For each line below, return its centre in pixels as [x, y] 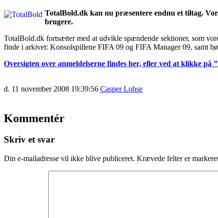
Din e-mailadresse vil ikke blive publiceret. [69, 159]
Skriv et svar [29, 140]
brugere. [59, 21]
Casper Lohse [121, 89]
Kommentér [34, 118]
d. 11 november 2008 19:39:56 [51, 89]
